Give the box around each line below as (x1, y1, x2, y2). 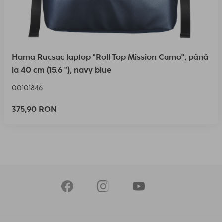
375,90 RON (12, 105, 56, 114)
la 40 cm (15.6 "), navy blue (12, 65, 111, 75)
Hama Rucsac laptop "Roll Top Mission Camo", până (12, 53, 208, 62)
